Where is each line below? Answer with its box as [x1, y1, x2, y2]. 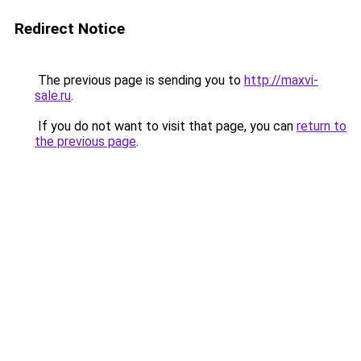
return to [297, 118, 346, 134]
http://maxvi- [244, 73, 318, 88]
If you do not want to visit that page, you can [35, 118, 297, 134]
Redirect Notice [15, 19, 125, 38]
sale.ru [35, 88, 71, 103]
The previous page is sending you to [35, 73, 244, 88]
